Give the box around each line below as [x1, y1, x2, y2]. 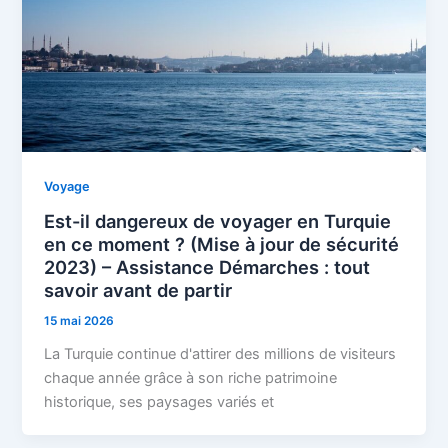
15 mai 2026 [44, 313, 115, 328]
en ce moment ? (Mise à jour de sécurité [44, 232, 400, 255]
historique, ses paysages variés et [44, 392, 275, 411]
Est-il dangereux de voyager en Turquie [44, 209, 392, 232]
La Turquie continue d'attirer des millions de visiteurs [44, 344, 397, 363]
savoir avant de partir [44, 278, 233, 301]
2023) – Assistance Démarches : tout [44, 255, 371, 278]
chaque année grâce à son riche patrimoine [44, 368, 338, 387]
